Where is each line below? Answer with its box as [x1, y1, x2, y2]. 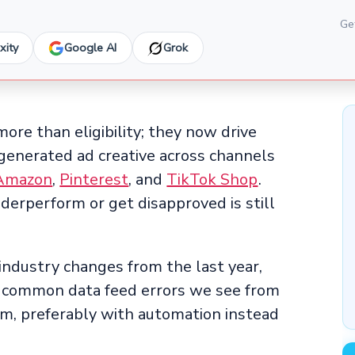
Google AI [64, 40, 117, 56]
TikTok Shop [166, 169, 258, 191]
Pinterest [59, 169, 129, 191]
